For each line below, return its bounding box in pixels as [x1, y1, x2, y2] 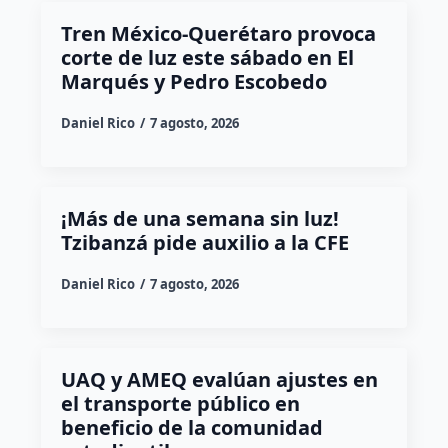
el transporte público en [60, 389, 300, 417]
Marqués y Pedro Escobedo [60, 67, 327, 95]
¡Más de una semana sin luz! [60, 204, 339, 232]
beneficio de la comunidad [60, 413, 323, 441]
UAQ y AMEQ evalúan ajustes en [60, 365, 378, 393]
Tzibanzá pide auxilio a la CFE [60, 228, 349, 256]
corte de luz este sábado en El [60, 43, 354, 71]
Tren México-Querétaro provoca [60, 19, 376, 47]
